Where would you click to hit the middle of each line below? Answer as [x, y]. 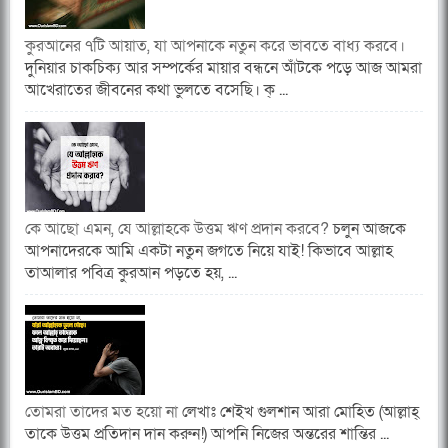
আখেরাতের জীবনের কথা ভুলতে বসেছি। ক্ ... [156, 90]
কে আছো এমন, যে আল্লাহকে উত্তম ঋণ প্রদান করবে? [177, 229]
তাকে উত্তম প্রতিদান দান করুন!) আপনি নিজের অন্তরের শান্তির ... [207, 434]
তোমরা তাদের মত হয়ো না [101, 412]
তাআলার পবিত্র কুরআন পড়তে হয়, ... [131, 273]
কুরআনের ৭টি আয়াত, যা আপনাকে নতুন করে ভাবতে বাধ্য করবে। [215, 46]
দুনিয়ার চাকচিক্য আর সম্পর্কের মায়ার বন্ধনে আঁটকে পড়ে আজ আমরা [223, 68]
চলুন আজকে [367, 229]
